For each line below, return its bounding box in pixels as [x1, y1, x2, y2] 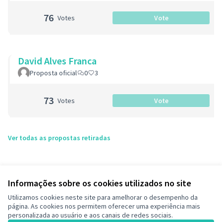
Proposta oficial [30, 68, 77, 77]
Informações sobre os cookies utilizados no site [8, 177, 191, 189]
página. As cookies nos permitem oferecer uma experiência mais [8, 202, 200, 211]
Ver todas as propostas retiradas [8, 133, 111, 142]
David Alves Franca [18, 55, 97, 67]
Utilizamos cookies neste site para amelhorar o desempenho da [8, 193, 198, 202]
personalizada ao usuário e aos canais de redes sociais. [8, 211, 173, 220]
